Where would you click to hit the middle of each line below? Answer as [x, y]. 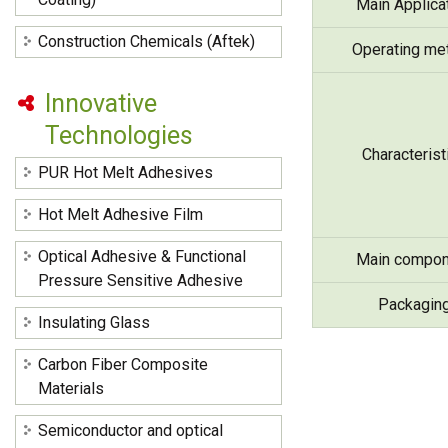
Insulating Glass [94, 323]
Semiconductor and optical [130, 431]
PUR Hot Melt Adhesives [125, 173]
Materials [71, 389]
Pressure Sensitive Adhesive [140, 281]
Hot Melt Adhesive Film [120, 215]
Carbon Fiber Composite [123, 365]
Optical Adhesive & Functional [142, 257]
